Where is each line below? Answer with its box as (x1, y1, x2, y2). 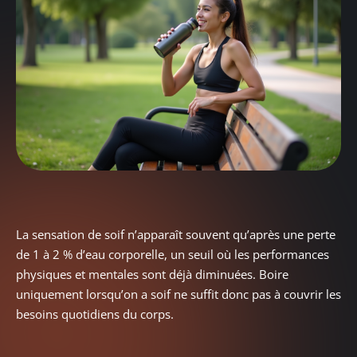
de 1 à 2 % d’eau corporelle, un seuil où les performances (16, 245, 329, 262)
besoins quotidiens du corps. (16, 305, 174, 322)
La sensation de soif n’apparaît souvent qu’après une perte (16, 226, 335, 242)
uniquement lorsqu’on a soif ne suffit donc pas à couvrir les (16, 285, 341, 302)
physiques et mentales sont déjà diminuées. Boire (16, 265, 288, 282)
